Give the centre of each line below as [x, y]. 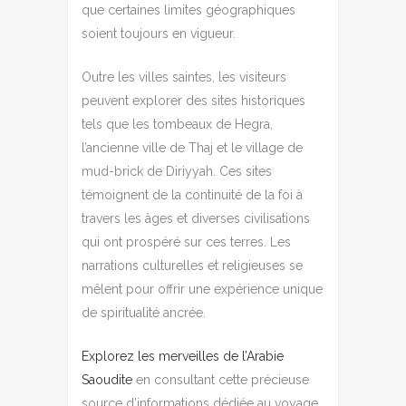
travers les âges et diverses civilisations [196, 218]
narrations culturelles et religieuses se [192, 265]
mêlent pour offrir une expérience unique [202, 289]
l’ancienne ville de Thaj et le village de [192, 147]
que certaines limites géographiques [188, 10]
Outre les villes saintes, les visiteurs [184, 77]
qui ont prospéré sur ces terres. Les [186, 242]
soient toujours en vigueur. [159, 33]
